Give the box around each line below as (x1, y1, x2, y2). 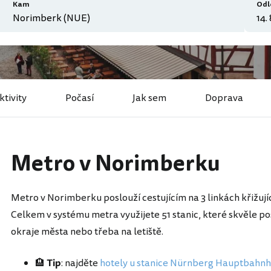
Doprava (205, 91, 243, 105)
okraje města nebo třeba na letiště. (11, 224, 163, 239)
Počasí (65, 91, 94, 105)
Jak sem (132, 91, 166, 105)
